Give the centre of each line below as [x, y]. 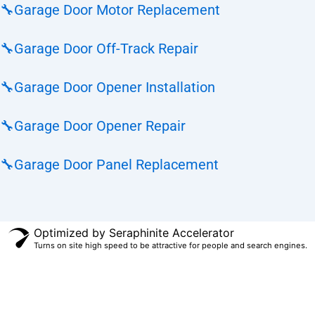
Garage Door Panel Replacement [116, 165]
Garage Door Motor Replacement [117, 10]
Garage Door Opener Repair [100, 126]
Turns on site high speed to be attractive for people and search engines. [170, 245]
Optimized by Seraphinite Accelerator [134, 233]
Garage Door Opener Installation [115, 87]
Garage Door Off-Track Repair [106, 49]
